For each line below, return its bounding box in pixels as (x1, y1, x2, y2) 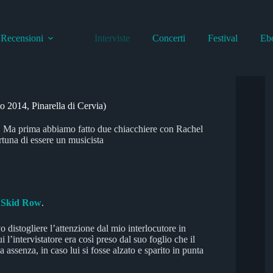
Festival (208, 32, 238, 43)
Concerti (152, 32, 186, 43)
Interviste (94, 32, 130, 43)
